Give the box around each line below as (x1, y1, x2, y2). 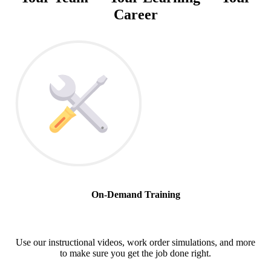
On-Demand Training (91, 189, 180, 200)
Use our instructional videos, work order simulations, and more (16, 237, 255, 247)
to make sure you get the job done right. (60, 248, 211, 258)
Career (113, 6, 158, 22)
